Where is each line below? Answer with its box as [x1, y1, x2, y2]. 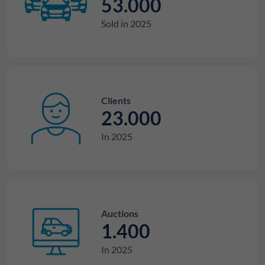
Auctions [101, 208, 138, 219]
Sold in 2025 [101, 18, 151, 30]
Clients [101, 95, 131, 106]
